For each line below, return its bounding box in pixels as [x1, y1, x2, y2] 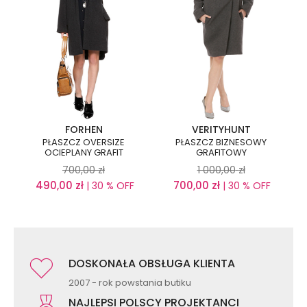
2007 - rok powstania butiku [69, 276, 191, 290]
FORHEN [64, 123, 103, 137]
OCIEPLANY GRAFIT [44, 146, 123, 160]
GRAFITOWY [195, 146, 247, 160]
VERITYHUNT [191, 123, 251, 137]
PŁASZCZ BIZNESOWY [175, 136, 267, 149]
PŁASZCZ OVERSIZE [42, 136, 125, 149]
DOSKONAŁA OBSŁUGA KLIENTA [69, 256, 235, 272]
